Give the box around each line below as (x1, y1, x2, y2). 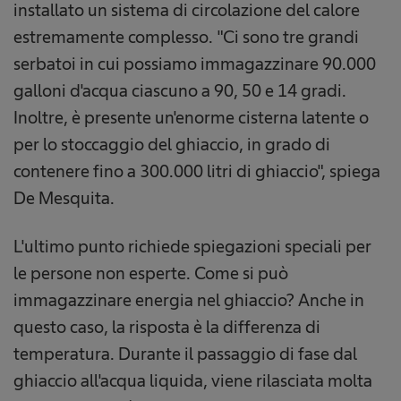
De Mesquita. (13, 187, 115, 208)
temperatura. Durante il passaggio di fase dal (13, 343, 357, 363)
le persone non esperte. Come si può (13, 262, 288, 283)
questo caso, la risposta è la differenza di (13, 316, 320, 337)
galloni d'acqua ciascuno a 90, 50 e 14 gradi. (13, 80, 346, 100)
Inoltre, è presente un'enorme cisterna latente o (13, 107, 369, 127)
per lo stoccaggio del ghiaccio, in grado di (13, 133, 330, 154)
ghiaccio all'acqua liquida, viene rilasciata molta (13, 370, 372, 390)
